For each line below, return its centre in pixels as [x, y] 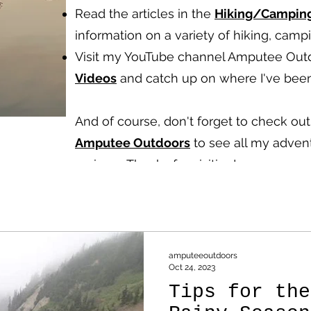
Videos [96, 78]
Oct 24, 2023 [192, 267]
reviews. [101, 164]
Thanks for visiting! [182, 164]
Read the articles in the [145, 14]
